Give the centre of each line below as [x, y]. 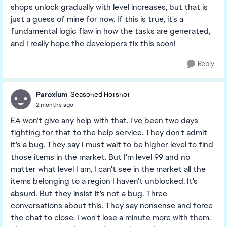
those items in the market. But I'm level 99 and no [100, 157]
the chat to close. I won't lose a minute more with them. [111, 218]
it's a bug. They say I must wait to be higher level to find [112, 145]
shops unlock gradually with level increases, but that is [109, 7]
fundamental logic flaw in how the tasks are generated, [110, 31]
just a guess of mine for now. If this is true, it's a [97, 19]
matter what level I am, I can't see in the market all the [108, 169]
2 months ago [55, 105]
